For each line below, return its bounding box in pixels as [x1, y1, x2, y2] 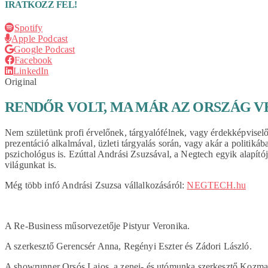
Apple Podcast [11, 33, 68, 44]
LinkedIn [13, 65, 49, 76]
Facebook [14, 54, 53, 65]
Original [5, 76, 37, 87]
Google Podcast [14, 44, 75, 54]
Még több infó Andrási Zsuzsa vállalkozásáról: [5, 179, 187, 190]
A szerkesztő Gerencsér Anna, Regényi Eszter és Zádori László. [5, 240, 252, 251]
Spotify [14, 22, 43, 33]
